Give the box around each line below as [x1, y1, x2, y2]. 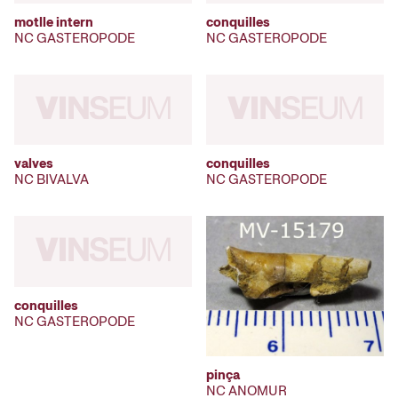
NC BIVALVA [14, 171, 89, 189]
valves [14, 155, 53, 173]
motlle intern [14, 12, 93, 31]
